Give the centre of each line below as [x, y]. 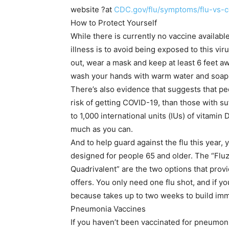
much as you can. [102, 129]
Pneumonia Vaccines [108, 209]
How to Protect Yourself [114, 23]
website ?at [92, 10]
